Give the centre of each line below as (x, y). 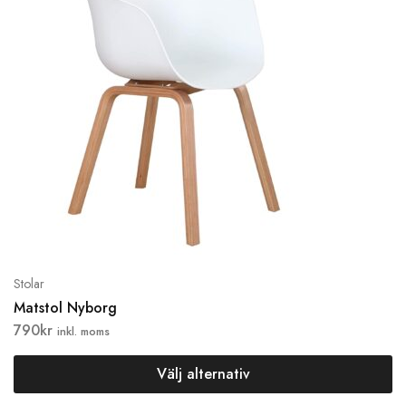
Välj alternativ (203, 374)
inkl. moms (83, 331)
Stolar (29, 284)
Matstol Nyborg (65, 308)
